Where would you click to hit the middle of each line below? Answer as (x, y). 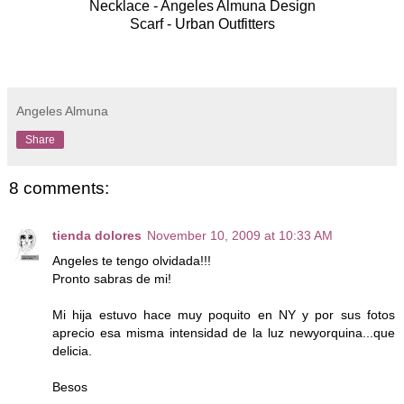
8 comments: (59, 188)
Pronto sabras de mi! (112, 278)
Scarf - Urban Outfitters (202, 24)
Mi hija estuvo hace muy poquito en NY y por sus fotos (224, 314)
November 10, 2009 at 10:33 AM (240, 235)
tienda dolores (97, 235)
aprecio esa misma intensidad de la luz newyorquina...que (224, 332)
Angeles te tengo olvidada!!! (132, 260)
